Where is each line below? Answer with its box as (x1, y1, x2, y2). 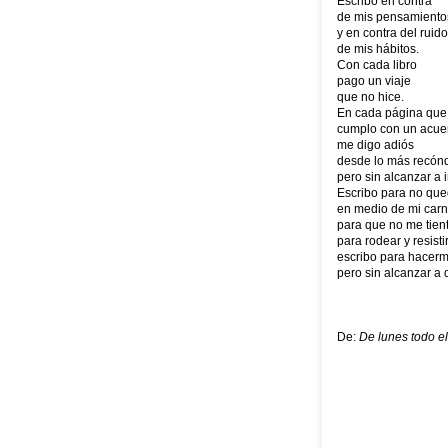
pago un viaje (337, 74, 411, 88)
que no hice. (337, 90, 404, 104)
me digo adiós (337, 138, 414, 152)
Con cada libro (337, 58, 417, 72)
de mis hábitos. (337, 42, 419, 56)
